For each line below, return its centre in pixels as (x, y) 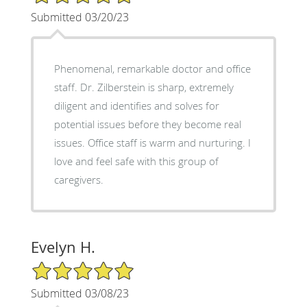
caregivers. (78, 179)
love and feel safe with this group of (136, 161)
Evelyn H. (63, 247)
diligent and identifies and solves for (136, 105)
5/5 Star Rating (64, 266)
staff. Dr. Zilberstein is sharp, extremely (67, 87)
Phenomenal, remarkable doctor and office (152, 68)
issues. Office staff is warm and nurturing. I (71, 142)
